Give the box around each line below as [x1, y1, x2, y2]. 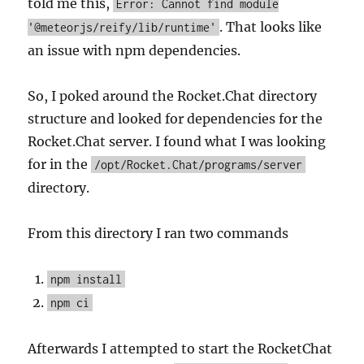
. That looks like [219, 19, 323, 35]
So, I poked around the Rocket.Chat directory [28, 88, 318, 104]
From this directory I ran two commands [28, 225, 289, 241]
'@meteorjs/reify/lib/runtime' [28, 20, 217, 34]
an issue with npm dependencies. [28, 42, 241, 58]
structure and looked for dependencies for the [28, 110, 323, 127]
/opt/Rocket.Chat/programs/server [94, 158, 303, 171]
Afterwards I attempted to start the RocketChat [28, 340, 333, 357]
